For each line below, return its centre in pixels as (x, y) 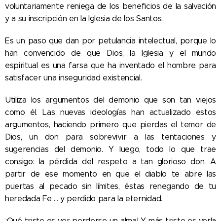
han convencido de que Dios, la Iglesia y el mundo (110, 53)
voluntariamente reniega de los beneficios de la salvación (110, 6)
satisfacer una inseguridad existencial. (74, 78)
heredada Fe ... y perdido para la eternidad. (84, 199)
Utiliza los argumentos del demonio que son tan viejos (110, 100)
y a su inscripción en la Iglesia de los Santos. (84, 18)
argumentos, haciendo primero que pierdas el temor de (110, 125)
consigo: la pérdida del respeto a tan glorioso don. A (110, 162)
